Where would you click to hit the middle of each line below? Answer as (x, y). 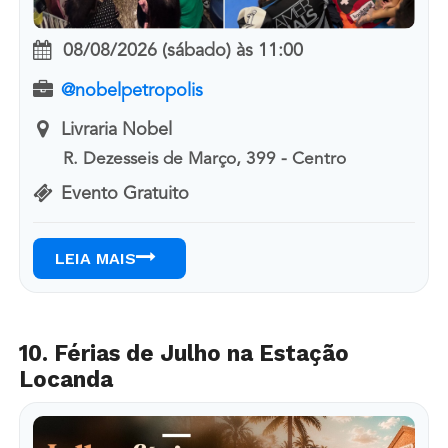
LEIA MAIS (95, 258)
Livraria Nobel (116, 130)
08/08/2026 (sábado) (146, 51)
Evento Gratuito (124, 193)
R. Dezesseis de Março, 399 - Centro (205, 160)
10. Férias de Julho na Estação (183, 352)
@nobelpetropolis (131, 90)
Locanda (65, 378)
